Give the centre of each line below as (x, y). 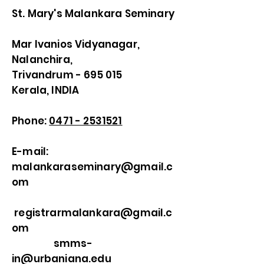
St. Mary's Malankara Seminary (93, 14)
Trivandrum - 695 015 (67, 75)
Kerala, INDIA (46, 90)
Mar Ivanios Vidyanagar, (76, 44)
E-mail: (30, 151)
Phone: (31, 121)
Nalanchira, (42, 60)
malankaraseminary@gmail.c (93, 167)
